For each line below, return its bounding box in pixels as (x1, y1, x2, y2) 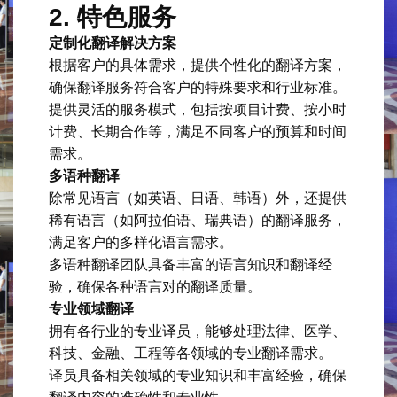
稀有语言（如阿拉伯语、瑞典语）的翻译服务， (49, 212, 346, 228)
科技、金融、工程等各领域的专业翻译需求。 (49, 345, 332, 361)
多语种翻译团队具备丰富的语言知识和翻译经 (49, 256, 332, 272)
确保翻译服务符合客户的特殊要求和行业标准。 (49, 79, 346, 95)
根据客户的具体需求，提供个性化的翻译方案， (49, 57, 346, 73)
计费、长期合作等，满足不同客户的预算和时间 (49, 123, 346, 139)
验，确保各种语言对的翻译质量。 (49, 278, 261, 294)
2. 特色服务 (49, 3, 176, 31)
